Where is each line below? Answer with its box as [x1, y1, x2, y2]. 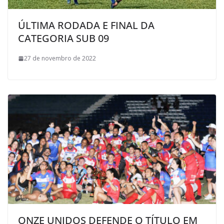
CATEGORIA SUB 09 [18, 31, 109, 45]
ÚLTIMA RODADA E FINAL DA [18, 18, 154, 32]
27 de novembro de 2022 [24, 54, 96, 63]
